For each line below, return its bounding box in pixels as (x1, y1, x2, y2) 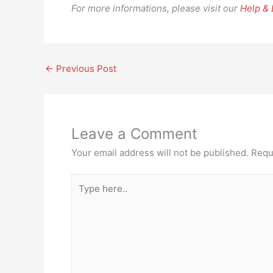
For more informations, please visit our (71, 2, 240, 14)
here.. (71, 189, 96, 201)
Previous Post (54, 63, 116, 74)
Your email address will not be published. (71, 147, 249, 158)
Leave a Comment (71, 125, 197, 143)
